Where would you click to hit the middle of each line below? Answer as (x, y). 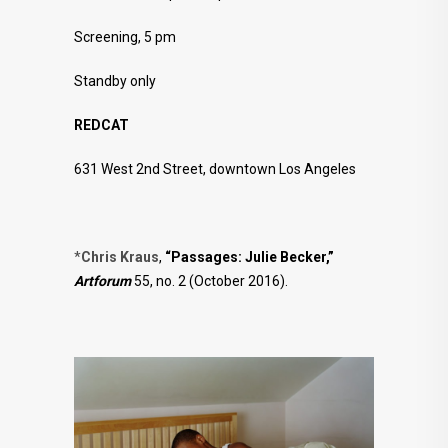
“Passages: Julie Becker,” (249, 256)
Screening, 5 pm (125, 36)
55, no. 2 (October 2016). (209, 280)
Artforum (102, 280)
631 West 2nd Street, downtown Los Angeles (215, 168)
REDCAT (101, 124)
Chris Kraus (120, 256)
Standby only (115, 80)
